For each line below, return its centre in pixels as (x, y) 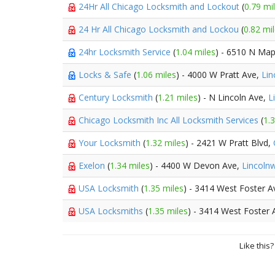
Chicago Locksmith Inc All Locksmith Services (170, 120)
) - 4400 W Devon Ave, (196, 165)
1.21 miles (178, 97)
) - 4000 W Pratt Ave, (219, 75)
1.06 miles (156, 75)
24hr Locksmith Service (126, 52)
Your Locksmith (111, 143)
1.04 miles (196, 52)
